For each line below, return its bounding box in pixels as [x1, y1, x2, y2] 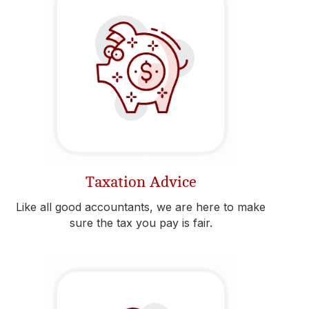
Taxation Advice [85, 174, 197, 190]
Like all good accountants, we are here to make [16, 200, 266, 214]
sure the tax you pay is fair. [69, 216, 212, 230]
